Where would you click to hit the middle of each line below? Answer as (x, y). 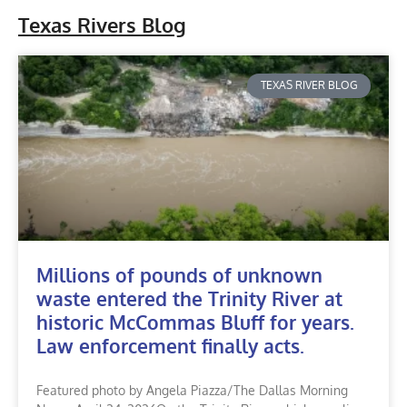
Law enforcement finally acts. (170, 346)
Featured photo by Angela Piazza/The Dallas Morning (192, 391)
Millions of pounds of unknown (179, 275)
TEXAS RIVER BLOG (309, 85)
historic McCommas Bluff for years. (195, 323)
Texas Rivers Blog (102, 25)
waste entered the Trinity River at (189, 299)
